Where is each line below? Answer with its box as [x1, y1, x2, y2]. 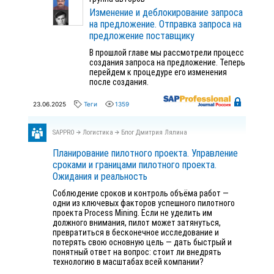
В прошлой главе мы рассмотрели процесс [89, 48, 244, 57]
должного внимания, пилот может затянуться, [53, 218, 221, 228]
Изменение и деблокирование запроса [89, 7, 243, 18]
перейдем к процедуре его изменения [89, 67, 227, 77]
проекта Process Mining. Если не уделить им [53, 208, 212, 218]
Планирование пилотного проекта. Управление [53, 147, 238, 159]
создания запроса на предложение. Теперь [89, 57, 245, 67]
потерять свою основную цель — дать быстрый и [53, 237, 232, 247]
